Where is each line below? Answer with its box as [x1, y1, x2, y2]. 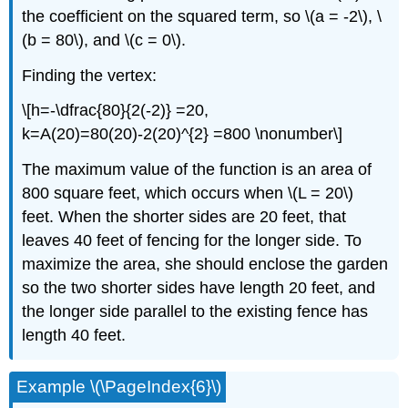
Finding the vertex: [22, 66, 158, 85]
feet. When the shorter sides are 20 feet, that [22, 208, 347, 227]
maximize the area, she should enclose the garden [22, 255, 389, 274]
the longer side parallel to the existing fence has [22, 302, 369, 321]
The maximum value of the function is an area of [22, 160, 372, 179]
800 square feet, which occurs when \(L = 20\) [22, 184, 354, 203]
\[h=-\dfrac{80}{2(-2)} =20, [22, 101, 209, 120]
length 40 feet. [22, 326, 127, 345]
